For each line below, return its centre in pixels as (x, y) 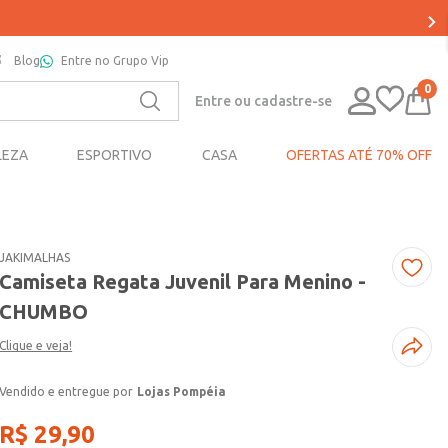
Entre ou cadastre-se (263, 100)
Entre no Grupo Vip (115, 60)
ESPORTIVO (115, 155)
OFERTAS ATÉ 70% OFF (358, 155)
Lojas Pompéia (182, 392)
